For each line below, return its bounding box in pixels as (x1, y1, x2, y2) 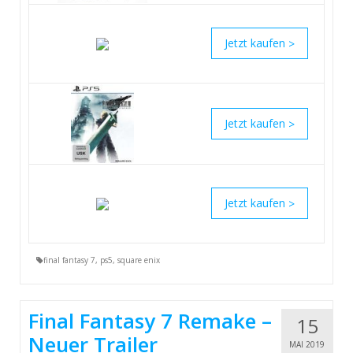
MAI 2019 (289, 339, 325, 351)
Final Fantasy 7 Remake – (28, 307, 272, 336)
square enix (117, 255, 160, 266)
